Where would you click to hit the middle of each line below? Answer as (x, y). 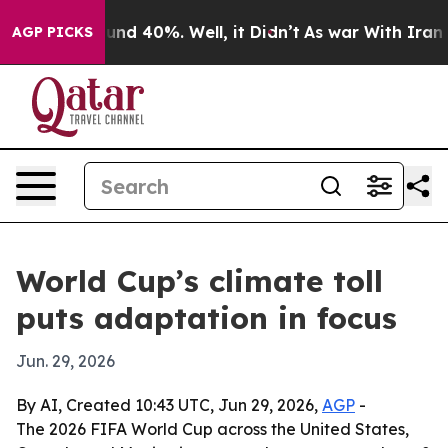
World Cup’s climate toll (199, 281)
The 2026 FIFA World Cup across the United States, (212, 429)
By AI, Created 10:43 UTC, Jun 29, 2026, (169, 405)
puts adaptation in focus (206, 318)
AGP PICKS (52, 32)
